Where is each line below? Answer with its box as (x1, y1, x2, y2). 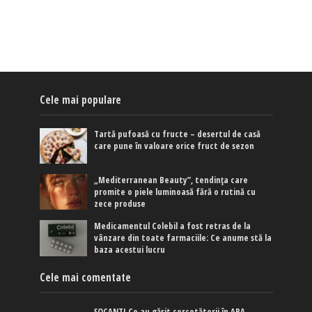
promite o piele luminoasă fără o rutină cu (94, 186, 256, 198)
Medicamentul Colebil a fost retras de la (94, 220, 251, 233)
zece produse (94, 198, 146, 210)
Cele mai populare (39, 93, 121, 107)
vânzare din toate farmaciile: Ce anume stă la (94, 232, 272, 244)
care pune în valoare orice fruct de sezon (94, 140, 255, 153)
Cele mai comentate (39, 270, 131, 284)
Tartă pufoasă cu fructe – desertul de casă (94, 128, 261, 141)
